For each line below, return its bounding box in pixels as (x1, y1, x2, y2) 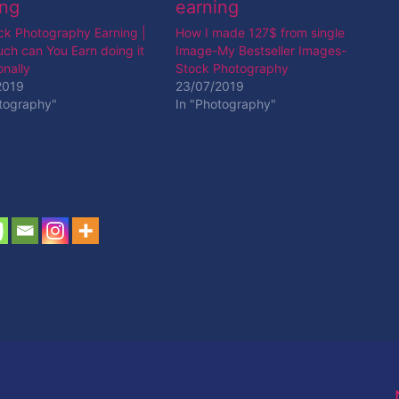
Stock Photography (175, 60, 289, 76)
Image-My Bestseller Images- (175, 42, 346, 58)
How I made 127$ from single (175, 24, 345, 40)
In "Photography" (175, 95, 276, 111)
